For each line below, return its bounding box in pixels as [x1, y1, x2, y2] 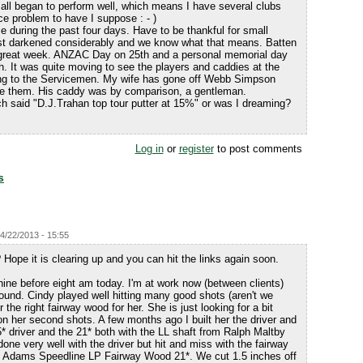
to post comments [213, 143, 302, 155]
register [178, 143, 214, 155]
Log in [135, 143, 164, 155]
